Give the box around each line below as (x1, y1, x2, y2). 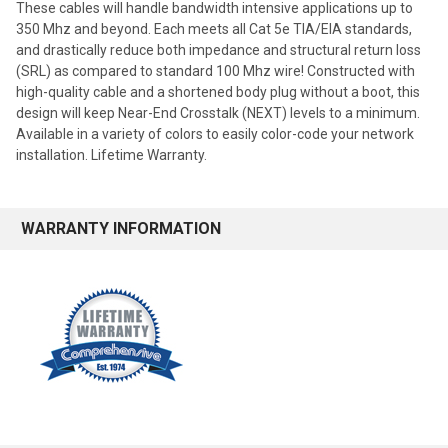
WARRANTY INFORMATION (21, 219, 221, 239)
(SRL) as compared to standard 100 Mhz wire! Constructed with (16, 63, 415, 80)
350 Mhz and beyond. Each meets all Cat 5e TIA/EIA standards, (16, 21, 412, 38)
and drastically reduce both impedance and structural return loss (16, 42, 421, 59)
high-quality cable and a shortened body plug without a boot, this (16, 84, 420, 101)
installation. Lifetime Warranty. (16, 147, 207, 164)
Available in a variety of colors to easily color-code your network (16, 126, 414, 143)
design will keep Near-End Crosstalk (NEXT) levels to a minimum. (16, 105, 420, 122)
